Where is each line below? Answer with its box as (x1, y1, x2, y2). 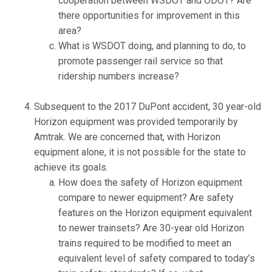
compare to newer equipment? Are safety (58, 192, 234, 204)
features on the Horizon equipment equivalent (58, 207, 252, 219)
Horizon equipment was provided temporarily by (34, 116, 238, 128)
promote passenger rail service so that (58, 55, 223, 67)
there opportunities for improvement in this (58, 10, 240, 22)
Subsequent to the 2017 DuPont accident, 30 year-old (34, 101, 261, 113)
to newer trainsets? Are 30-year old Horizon (58, 222, 244, 234)
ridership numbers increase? (58, 70, 179, 83)
